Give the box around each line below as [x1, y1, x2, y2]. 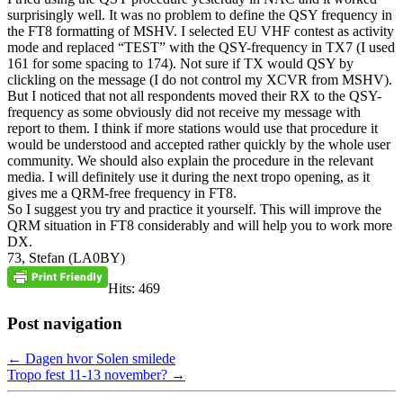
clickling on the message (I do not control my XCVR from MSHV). [7, 72, 392, 88]
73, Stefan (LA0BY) [7, 250, 125, 266]
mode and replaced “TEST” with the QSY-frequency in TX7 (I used [7, 40, 395, 56]
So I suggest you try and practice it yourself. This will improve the [7, 201, 381, 218]
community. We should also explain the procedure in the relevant [7, 153, 373, 169]
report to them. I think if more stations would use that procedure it [7, 121, 378, 137]
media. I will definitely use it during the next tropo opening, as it [7, 169, 370, 185]
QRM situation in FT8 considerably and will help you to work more [7, 218, 392, 234]
